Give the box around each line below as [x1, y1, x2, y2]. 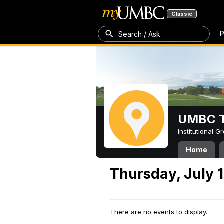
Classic [171, 10, 192, 17]
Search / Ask [118, 29, 160, 38]
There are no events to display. [110, 208, 207, 216]
